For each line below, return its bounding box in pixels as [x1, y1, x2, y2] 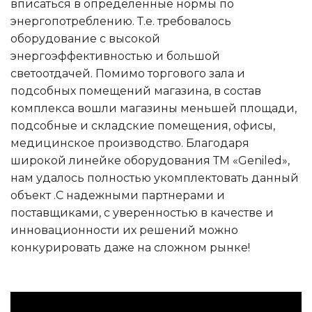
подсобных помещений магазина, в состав [10, 84, 261, 97]
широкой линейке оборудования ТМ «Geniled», [10, 153, 290, 167]
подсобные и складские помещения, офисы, [10, 118, 275, 132]
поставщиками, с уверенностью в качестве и [10, 205, 274, 219]
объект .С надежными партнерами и [10, 188, 225, 202]
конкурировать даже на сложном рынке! [10, 240, 250, 254]
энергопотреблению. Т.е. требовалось [10, 14, 231, 28]
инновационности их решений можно [10, 223, 238, 237]
